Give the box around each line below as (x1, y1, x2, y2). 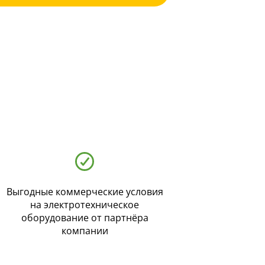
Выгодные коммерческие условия (6, 185, 163, 199)
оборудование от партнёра (21, 211, 148, 225)
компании (61, 224, 108, 238)
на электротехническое (30, 198, 139, 212)
